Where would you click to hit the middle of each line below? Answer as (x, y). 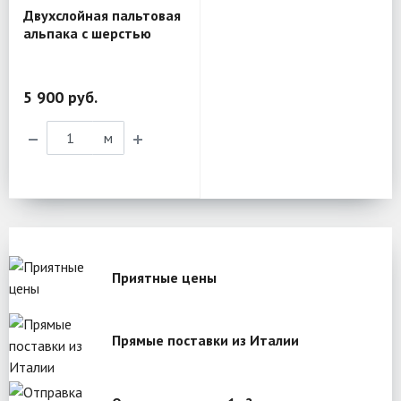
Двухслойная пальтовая (102, 16)
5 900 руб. (60, 98)
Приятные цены (164, 278)
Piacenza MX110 (77, 51)
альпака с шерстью (87, 34)
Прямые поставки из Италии (205, 341)
